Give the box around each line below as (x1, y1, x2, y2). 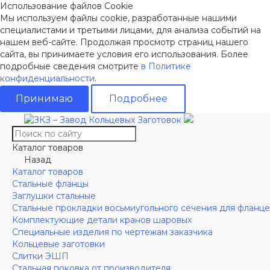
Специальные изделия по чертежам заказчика (12, 227, 213, 237)
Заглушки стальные (12, 190, 96, 201)
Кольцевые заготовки (12, 239, 105, 250)
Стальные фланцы (12, 178, 89, 189)
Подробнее (109, 93, 168, 104)
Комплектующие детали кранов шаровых (12, 215, 192, 225)
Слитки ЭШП (12, 251, 69, 262)
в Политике (141, 61, 191, 72)
